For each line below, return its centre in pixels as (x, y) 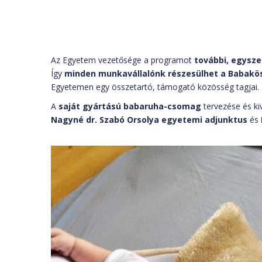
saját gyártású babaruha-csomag (130, 106)
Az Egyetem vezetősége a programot (123, 60)
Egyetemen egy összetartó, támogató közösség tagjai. (155, 87)
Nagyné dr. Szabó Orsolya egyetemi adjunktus (149, 120)
